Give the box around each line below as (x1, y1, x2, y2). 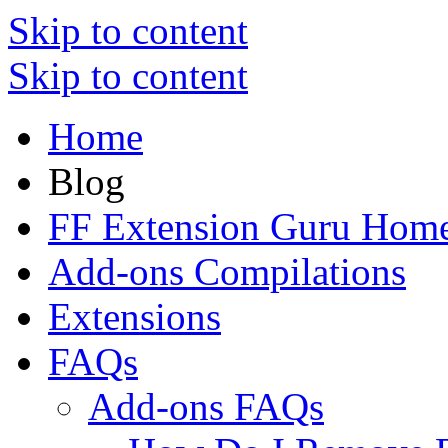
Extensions (48, 295, 221, 338)
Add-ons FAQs (88, 385, 324, 428)
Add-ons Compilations (48, 250, 406, 293)
